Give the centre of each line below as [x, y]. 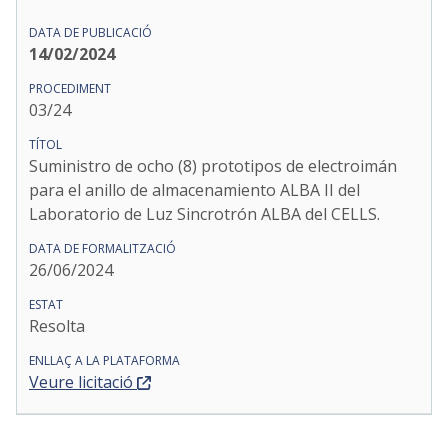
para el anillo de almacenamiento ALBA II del [194, 190]
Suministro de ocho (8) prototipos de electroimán [213, 166]
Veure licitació [81, 382]
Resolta [57, 326]
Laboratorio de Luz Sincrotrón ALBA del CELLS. [204, 214]
